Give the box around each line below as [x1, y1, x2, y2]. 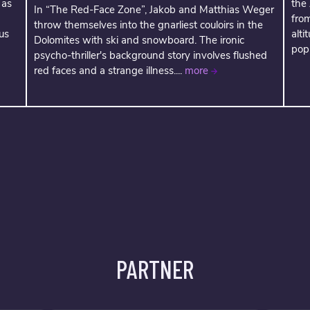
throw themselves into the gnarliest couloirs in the [33, 18, 263, 33]
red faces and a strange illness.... [33, 64, 185, 78]
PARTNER [116, 254, 194, 284]
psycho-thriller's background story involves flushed [33, 48, 267, 63]
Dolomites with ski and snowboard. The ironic [33, 33, 244, 48]
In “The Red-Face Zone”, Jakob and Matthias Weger [33, 3, 274, 17]
